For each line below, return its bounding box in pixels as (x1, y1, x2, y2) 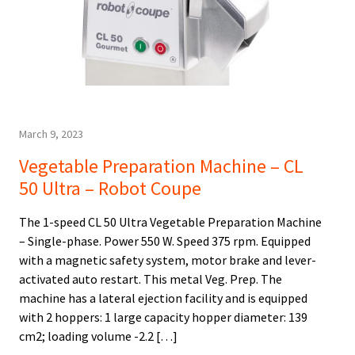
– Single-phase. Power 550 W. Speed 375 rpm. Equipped (19, 233, 311, 250)
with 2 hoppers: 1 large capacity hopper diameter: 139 (19, 309, 307, 326)
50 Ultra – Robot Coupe (19, 176, 201, 201)
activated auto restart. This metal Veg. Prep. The (19, 271, 282, 288)
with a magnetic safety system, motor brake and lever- (19, 252, 316, 269)
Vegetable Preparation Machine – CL (19, 154, 303, 179)
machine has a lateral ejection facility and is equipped (19, 290, 307, 307)
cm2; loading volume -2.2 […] (19, 328, 177, 345)
